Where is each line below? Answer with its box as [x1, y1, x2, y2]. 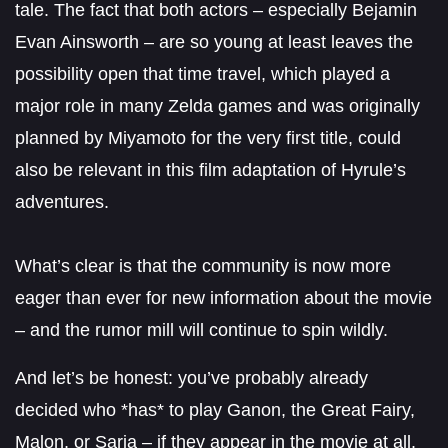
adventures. [15, 191, 109, 212]
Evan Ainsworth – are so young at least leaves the [15, 31, 413, 52]
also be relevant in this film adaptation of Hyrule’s [15, 159, 406, 180]
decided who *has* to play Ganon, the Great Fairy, [15, 399, 415, 420]
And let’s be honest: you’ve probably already [15, 367, 368, 388]
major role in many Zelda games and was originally [15, 95, 420, 116]
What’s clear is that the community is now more [15, 255, 391, 276]
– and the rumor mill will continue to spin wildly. [15, 319, 388, 340]
